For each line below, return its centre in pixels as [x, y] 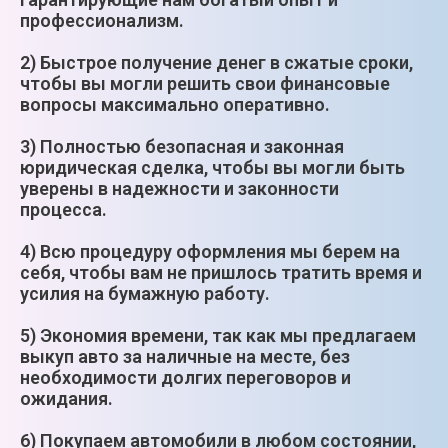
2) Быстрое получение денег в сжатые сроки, [216, 62]
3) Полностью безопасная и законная [182, 146]
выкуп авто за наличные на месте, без [185, 356]
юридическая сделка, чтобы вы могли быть [212, 167]
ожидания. [66, 398]
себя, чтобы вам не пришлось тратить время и [221, 272]
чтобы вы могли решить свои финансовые [205, 83]
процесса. [63, 209]
